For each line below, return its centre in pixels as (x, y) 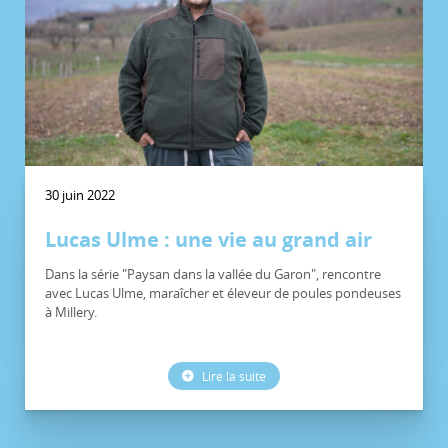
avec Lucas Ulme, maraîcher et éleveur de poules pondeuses (223, 293)
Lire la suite (232, 376)
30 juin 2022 (80, 195)
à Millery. (71, 312)
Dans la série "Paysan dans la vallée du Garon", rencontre (213, 274)
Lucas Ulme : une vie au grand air (208, 240)
